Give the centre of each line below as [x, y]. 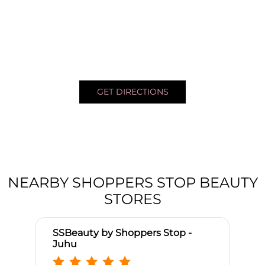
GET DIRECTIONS [132, 92]
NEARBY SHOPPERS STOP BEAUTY [132, 183]
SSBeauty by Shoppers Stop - [122, 233]
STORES [132, 199]
